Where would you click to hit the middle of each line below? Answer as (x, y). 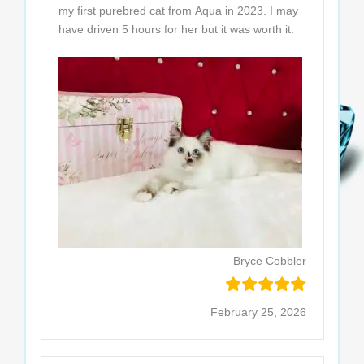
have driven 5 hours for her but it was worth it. (176, 30)
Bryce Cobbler (269, 261)
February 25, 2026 (258, 312)
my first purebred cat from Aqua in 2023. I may (178, 11)
